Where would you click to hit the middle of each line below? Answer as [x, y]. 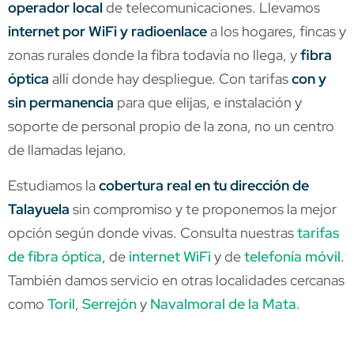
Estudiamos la [53, 185]
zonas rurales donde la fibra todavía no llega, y [154, 55]
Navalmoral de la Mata [223, 303]
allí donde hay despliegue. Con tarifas [170, 79]
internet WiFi [170, 256]
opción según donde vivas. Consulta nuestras [153, 232]
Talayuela [39, 209]
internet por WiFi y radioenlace [107, 32]
